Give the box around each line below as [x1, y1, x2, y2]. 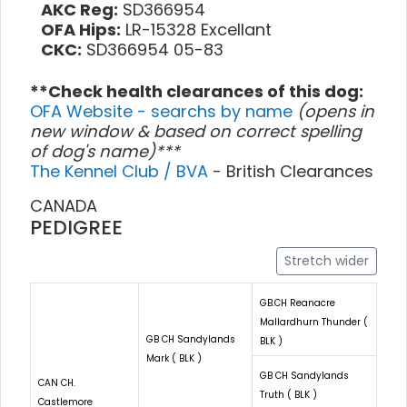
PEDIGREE [30, 213, 123, 242]
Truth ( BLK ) [260, 387, 317, 402]
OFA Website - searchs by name [30, 99, 297, 123]
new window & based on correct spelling [30, 119, 362, 143]
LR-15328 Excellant [121, 17, 272, 41]
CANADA [30, 194, 97, 217]
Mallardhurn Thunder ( [260, 314, 368, 329]
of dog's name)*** [30, 139, 180, 163]
